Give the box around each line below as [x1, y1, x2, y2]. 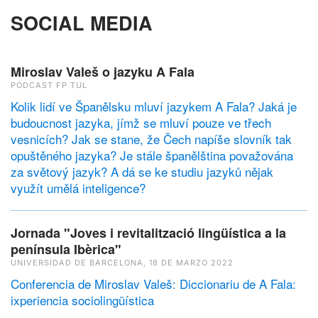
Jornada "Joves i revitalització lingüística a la [11, 223, 286, 242]
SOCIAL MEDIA [11, 9, 153, 36]
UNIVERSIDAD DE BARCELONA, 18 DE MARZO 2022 [11, 257, 234, 268]
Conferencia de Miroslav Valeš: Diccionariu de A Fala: [11, 274, 296, 292]
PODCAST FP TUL [11, 79, 87, 90]
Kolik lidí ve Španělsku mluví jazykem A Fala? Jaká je [11, 97, 297, 115]
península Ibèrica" [11, 239, 121, 258]
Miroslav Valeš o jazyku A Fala [11, 62, 194, 81]
